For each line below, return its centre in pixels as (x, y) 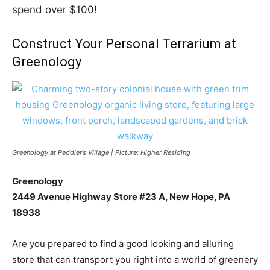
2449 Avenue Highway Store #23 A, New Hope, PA (121, 196)
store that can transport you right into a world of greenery (135, 259)
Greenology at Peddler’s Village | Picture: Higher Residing (101, 152)
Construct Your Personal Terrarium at (124, 43)
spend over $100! (56, 9)
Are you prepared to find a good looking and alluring (123, 243)
